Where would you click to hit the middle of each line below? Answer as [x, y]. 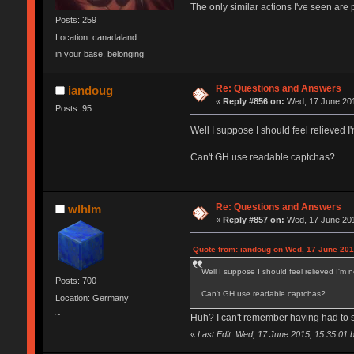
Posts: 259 [75, 20]
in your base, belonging [99, 53]
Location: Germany [92, 298]
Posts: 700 [75, 281]
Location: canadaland [96, 37]
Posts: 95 [73, 109]
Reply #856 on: [254, 102]
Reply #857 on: [254, 220]
